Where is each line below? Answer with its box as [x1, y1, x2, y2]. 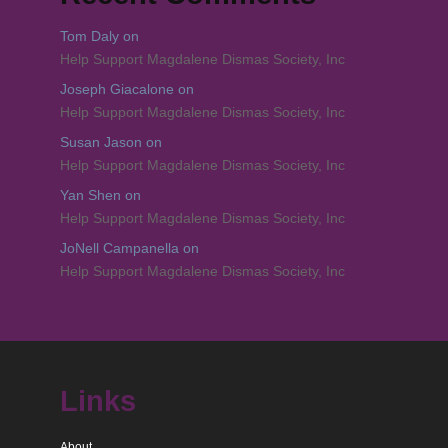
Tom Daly [59, 28, 119, 44]
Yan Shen [59, 187, 121, 203]
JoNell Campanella [59, 240, 179, 256]
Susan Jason [59, 134, 142, 150]
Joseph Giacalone [59, 81, 174, 97]
